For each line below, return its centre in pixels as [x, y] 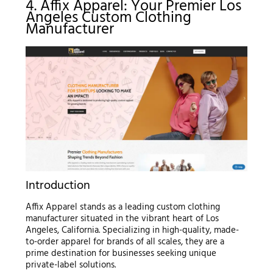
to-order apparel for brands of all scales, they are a [125, 242]
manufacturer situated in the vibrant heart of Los [122, 219]
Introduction [58, 186]
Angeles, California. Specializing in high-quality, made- [132, 230]
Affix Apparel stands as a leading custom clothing [122, 207]
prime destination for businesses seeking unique [121, 253]
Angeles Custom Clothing [108, 18]
